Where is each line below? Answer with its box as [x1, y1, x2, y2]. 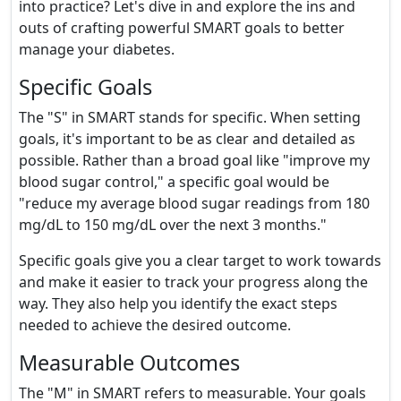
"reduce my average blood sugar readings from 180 [19, 193, 370, 213]
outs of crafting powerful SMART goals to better [19, 18, 345, 38]
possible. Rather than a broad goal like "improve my [19, 150, 370, 170]
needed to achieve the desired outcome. [19, 315, 291, 335]
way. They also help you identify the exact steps [19, 294, 337, 313]
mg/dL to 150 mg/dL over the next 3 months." [19, 215, 327, 235]
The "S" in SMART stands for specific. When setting [19, 107, 361, 127]
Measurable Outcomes [19, 348, 240, 377]
